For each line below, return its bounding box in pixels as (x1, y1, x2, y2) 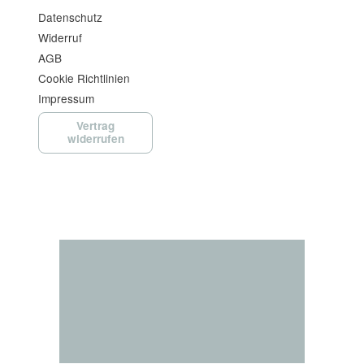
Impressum (38, 89, 95, 106)
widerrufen (67, 131, 124, 147)
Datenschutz (38, 8, 103, 25)
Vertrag (76, 118, 115, 134)
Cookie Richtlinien (38, 69, 131, 86)
